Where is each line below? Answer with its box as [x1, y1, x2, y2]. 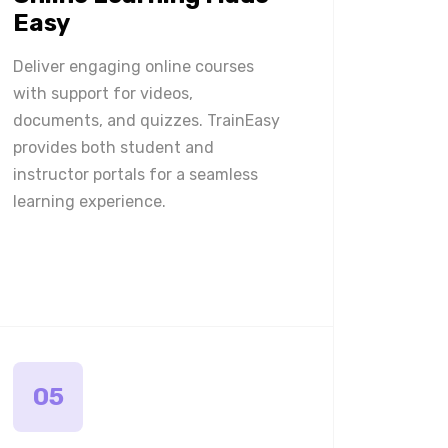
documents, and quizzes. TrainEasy [13, 111, 280, 130]
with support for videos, [13, 84, 193, 103]
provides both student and [13, 138, 214, 157]
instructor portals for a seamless [13, 165, 258, 184]
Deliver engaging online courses [13, 57, 254, 76]
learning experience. [13, 192, 166, 211]
